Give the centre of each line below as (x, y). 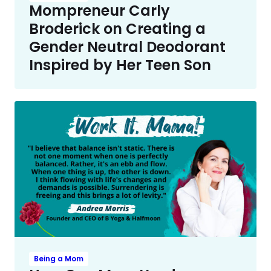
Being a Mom (59, 258)
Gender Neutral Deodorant (127, 47)
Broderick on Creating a (117, 28)
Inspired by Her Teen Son (120, 65)
